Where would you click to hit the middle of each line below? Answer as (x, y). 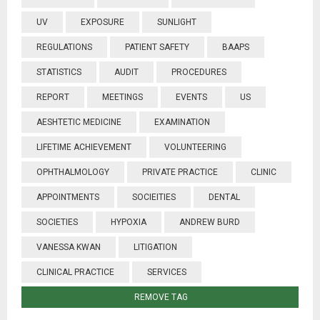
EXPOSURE (102, 22)
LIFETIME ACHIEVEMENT (84, 147)
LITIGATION (155, 247)
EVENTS (191, 97)
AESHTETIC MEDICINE (79, 122)
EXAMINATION (182, 122)
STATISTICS (59, 72)
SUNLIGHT (177, 22)
